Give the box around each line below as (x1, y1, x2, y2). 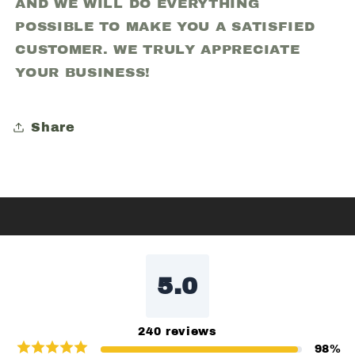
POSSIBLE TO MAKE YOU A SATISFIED (15, 19, 315, 35)
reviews (165, 326, 217, 338)
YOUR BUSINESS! (15, 65, 151, 81)
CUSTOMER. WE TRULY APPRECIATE (15, 42, 300, 58)
